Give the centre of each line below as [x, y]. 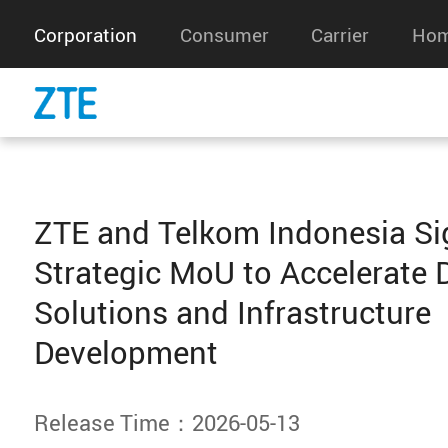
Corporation [86, 34]
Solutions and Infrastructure [233, 313]
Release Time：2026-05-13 [167, 422]
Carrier [340, 34]
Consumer [224, 34]
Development [126, 353]
